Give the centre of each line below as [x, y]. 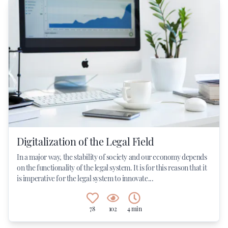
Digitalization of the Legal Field [85, 141]
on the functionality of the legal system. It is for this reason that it [112, 168]
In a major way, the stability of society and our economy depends [112, 157]
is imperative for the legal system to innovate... [85, 178]
